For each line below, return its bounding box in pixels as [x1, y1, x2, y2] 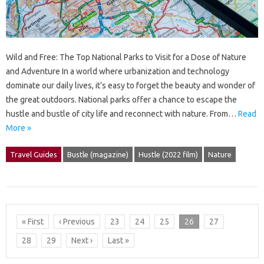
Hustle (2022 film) [138, 150, 198, 159]
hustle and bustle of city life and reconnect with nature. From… [6, 109, 238, 119]
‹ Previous [58, 216, 95, 226]
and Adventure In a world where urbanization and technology [6, 67, 229, 77]
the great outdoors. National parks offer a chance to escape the [6, 95, 237, 105]
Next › [71, 235, 93, 245]
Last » [107, 235, 129, 245]
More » [6, 123, 31, 133]
